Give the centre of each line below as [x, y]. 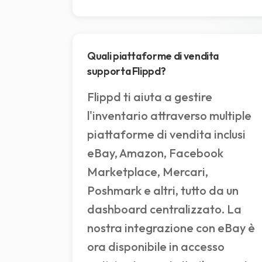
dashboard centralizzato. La [164, 209]
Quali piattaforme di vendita [153, 56]
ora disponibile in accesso [156, 247]
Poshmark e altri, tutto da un [163, 191]
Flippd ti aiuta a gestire [150, 97]
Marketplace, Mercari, [148, 172]
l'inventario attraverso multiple [169, 116]
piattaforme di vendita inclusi [166, 135]
